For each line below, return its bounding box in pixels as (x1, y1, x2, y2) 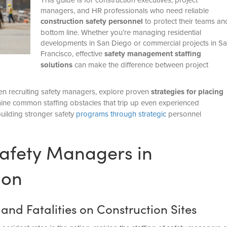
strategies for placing (150, 86, 223, 98)
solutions (40, 59, 72, 71)
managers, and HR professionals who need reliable (40, 5, 209, 16)
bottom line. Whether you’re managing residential (40, 27, 201, 38)
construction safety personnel (40, 16, 143, 27)
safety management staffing (104, 48, 201, 60)
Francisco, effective (40, 48, 104, 59)
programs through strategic (75, 108, 166, 120)
